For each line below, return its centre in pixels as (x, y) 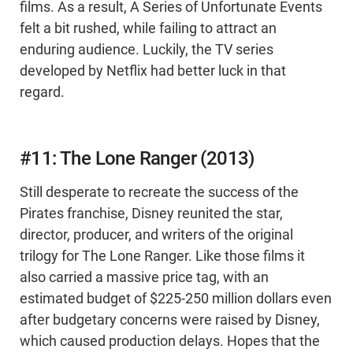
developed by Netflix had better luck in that (153, 71)
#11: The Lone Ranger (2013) (137, 159)
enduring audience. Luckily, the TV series (147, 50)
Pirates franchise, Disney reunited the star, (151, 214)
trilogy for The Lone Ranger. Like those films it (162, 256)
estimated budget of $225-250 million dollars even (176, 299)
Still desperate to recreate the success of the (159, 193)
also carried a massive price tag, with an (144, 278)
